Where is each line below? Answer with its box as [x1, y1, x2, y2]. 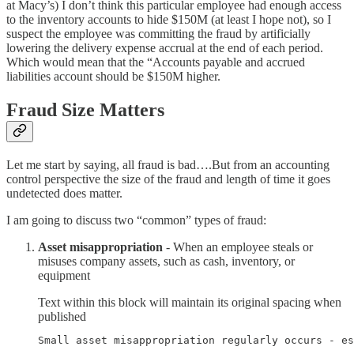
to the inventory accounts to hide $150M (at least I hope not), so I [6, 13, 331, 27]
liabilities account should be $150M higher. [6, 70, 220, 84]
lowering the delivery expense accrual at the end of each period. [6, 41, 323, 55]
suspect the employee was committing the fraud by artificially [6, 27, 311, 41]
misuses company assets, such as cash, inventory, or [38, 254, 295, 268]
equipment [38, 268, 90, 282]
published [38, 309, 86, 323]
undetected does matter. [6, 186, 122, 200]
